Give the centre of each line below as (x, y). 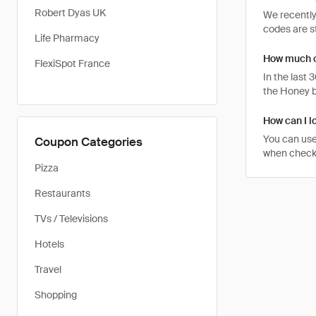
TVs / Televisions (71, 219)
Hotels (49, 244)
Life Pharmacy (67, 38)
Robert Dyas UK (70, 13)
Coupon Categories (89, 142)
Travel (48, 269)
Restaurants (62, 193)
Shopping (56, 295)
